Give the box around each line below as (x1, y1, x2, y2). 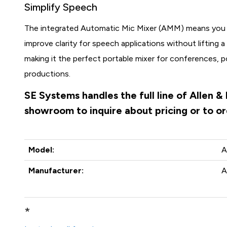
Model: (28, 145, 55, 155)
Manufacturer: (28, 166, 84, 175)
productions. (24, 69, 71, 79)
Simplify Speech (24, 1, 98, 13)
